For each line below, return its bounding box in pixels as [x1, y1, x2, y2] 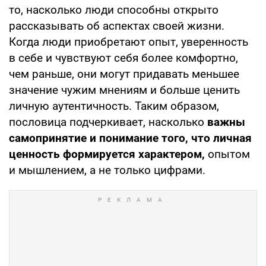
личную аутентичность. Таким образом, [9, 99, 219, 113]
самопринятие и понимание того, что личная [9, 131, 252, 145]
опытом [205, 147, 250, 161]
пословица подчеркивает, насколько [9, 115, 204, 129]
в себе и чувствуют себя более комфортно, [9, 50, 238, 65]
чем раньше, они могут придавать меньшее [9, 66, 239, 81]
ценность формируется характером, [9, 147, 205, 161]
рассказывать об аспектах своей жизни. [9, 18, 224, 33]
